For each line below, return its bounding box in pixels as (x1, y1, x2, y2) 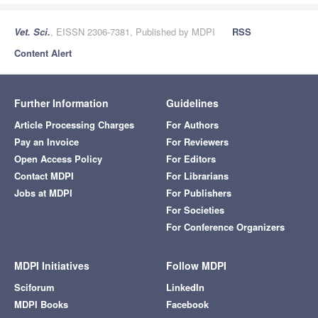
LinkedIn (166, 280, 204, 295)
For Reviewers (166, 135, 229, 149)
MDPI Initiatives (14, 258, 89, 273)
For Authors (166, 118, 219, 132)
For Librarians (166, 169, 229, 183)
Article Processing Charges (14, 118, 134, 132)
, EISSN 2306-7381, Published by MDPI (50, 25, 215, 39)
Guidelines (166, 96, 219, 111)
